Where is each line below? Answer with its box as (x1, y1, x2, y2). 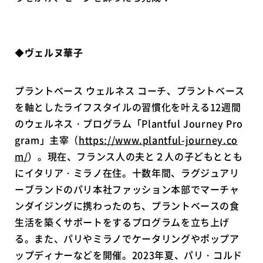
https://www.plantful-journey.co (79, 133, 238, 147)
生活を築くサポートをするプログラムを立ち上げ (15, 215, 230, 230)
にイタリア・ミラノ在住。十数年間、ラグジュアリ (15, 166, 240, 180)
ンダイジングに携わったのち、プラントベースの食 (15, 198, 240, 213)
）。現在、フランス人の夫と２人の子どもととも (28, 149, 243, 164)
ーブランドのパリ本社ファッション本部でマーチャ (15, 182, 240, 197)
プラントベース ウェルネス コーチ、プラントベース (15, 83, 245, 98)
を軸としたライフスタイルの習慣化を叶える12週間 (15, 100, 241, 114)
